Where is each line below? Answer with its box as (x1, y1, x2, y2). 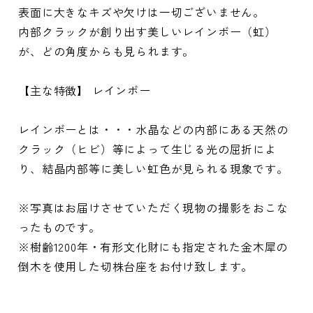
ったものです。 (18, 219, 101, 236)
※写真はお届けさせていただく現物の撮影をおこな (18, 199, 289, 217)
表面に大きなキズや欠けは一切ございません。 (18, 3, 265, 21)
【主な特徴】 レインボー (18, 82, 151, 99)
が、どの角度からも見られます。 (18, 43, 195, 60)
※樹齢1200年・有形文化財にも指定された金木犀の (18, 238, 289, 256)
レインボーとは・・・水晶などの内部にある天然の (18, 121, 289, 138)
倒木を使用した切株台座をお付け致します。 (18, 258, 254, 275)
